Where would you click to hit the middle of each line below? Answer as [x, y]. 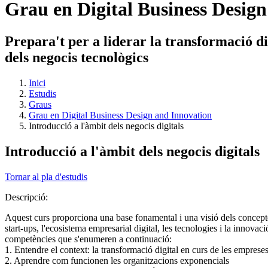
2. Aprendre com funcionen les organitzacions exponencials [117, 260]
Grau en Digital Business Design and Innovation [120, 115]
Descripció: [28, 197]
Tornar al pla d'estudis [46, 176]
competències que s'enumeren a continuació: [88, 239]
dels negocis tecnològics [77, 57]
